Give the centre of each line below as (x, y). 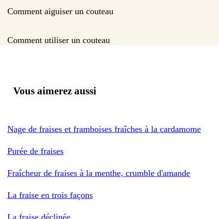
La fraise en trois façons (50, 195)
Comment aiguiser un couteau (60, 11)
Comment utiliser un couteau (59, 40)
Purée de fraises (35, 151)
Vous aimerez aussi (55, 91)
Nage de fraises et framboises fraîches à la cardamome (104, 129)
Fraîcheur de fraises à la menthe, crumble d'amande (99, 173)
